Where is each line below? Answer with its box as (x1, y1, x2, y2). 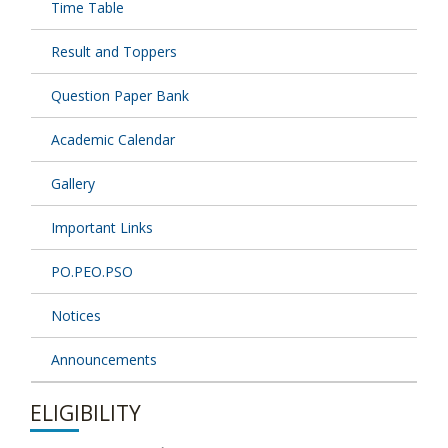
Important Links (51, 218, 153, 238)
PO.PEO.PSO (51, 262, 133, 282)
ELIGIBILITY (30, 399, 141, 428)
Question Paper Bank (51, 86, 189, 106)
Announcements (51, 350, 157, 370)
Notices (51, 306, 101, 326)
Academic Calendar (51, 130, 175, 150)
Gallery (51, 174, 95, 194)
